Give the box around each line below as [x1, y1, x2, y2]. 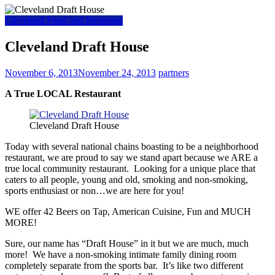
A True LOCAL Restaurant [5, 88, 121, 99]
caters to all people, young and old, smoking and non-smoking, [5, 174, 248, 185]
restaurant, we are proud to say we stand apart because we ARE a [5, 152, 258, 163]
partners [158, 67, 189, 78]
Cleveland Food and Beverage [5, 15, 123, 26]
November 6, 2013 [5, 67, 78, 78]
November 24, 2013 [78, 67, 156, 78]
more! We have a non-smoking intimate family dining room [5, 249, 236, 260]
